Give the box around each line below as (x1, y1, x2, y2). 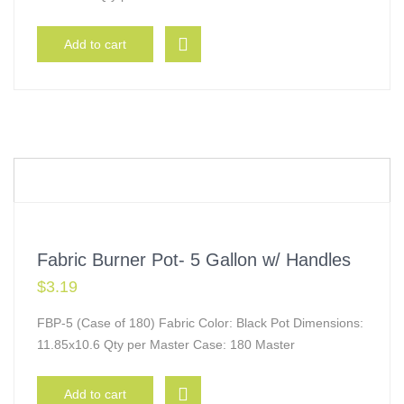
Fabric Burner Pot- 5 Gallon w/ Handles (37, 250, 351, 270)
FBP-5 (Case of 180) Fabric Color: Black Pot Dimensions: (37, 316, 363, 330)
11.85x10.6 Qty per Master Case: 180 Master (37, 337, 295, 352)
